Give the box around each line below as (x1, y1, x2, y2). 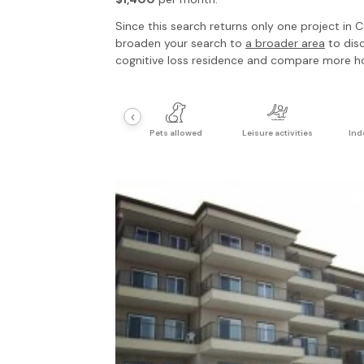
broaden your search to (115, 36, 245, 50)
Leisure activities (242, 127, 313, 138)
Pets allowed (149, 127, 202, 138)
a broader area (245, 36, 325, 50)
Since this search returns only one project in (115, 19, 355, 33)
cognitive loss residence (115, 53, 244, 67)
